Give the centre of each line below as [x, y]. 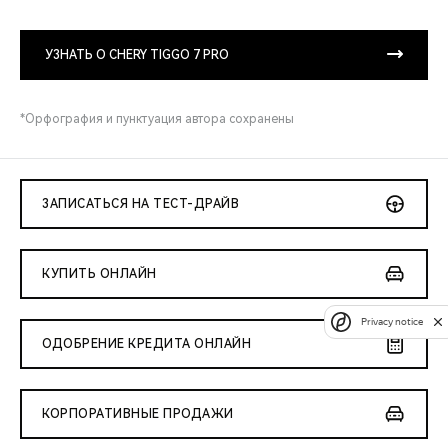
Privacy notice [392, 322]
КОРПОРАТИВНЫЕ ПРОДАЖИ [138, 414]
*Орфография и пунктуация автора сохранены [157, 119]
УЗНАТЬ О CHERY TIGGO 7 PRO [137, 55]
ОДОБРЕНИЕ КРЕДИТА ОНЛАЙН [146, 344]
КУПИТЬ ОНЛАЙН [99, 274]
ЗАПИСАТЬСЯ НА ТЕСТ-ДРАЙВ [140, 204]
